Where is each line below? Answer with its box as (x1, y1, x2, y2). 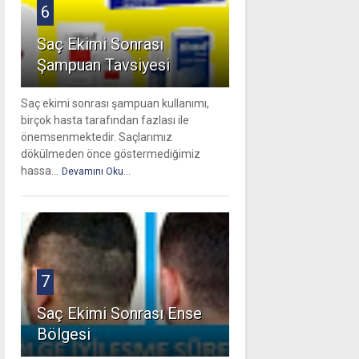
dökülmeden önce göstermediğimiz (20, 147, 200, 161)
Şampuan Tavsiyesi (36, 55, 170, 75)
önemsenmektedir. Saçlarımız (20, 131, 172, 144)
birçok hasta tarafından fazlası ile (20, 114, 189, 127)
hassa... (20, 164, 58, 178)
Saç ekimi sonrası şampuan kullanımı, (20, 97, 209, 111)
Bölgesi (36, 325, 91, 345)
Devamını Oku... (61, 166, 131, 178)
